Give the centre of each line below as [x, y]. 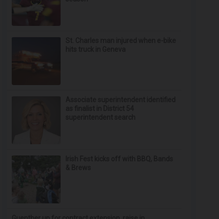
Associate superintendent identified [121, 100]
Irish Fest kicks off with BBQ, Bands [120, 159]
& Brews [78, 168]
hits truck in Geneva [96, 49]
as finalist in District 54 [100, 109]
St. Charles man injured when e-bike [121, 41]
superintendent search [101, 117]
